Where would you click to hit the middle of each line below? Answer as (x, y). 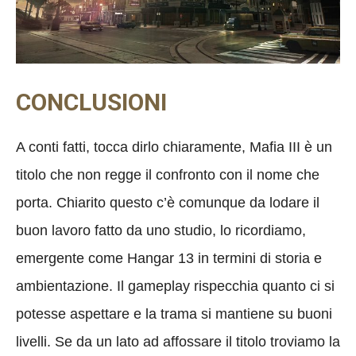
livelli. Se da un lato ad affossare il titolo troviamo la (178, 342)
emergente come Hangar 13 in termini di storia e (169, 259)
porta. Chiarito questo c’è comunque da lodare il (168, 203)
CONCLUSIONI (91, 103)
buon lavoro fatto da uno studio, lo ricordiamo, (161, 231)
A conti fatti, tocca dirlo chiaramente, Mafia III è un (174, 147)
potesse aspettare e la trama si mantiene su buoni (174, 314)
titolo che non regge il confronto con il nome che (168, 175)
